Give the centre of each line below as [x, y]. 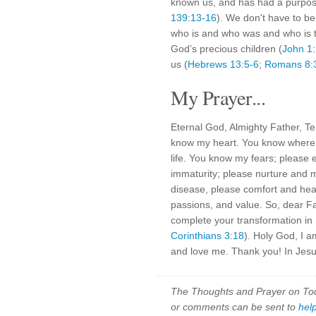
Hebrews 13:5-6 [223, 64]
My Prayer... [218, 97]
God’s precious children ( [226, 49]
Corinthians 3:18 [207, 236]
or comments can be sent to [235, 307]
